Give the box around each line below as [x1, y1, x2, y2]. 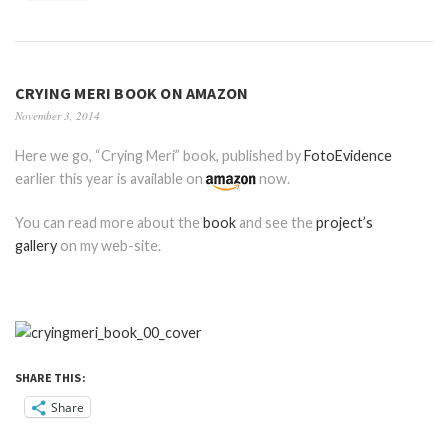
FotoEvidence [304, 146, 392, 164]
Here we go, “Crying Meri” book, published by [15, 146, 304, 164]
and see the [236, 213, 316, 231]
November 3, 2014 [15, 107, 100, 123]
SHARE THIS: [15, 370, 86, 386]
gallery [15, 236, 57, 254]
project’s [316, 213, 373, 231]
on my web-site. [57, 236, 161, 254]
